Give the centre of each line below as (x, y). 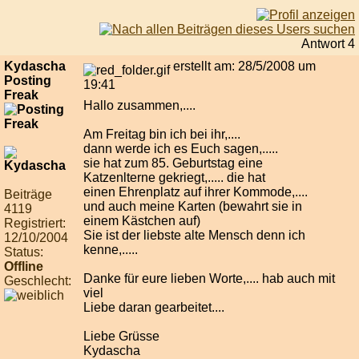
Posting (28, 81)
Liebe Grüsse (121, 337)
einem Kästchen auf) (142, 221)
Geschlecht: (38, 281)
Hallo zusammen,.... (139, 106)
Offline (24, 267)
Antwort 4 (328, 44)
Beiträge (28, 195)
